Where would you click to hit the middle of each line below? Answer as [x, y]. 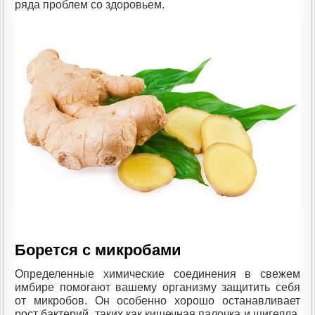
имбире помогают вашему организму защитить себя [157, 288]
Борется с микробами [98, 250]
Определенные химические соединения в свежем [157, 274]
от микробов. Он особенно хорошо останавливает [157, 301]
